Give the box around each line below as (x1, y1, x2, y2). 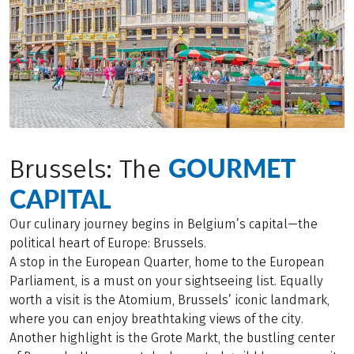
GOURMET (168, 153, 295, 184)
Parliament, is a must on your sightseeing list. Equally (9, 273, 323, 289)
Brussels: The (9, 154, 168, 186)
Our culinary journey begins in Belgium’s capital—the (9, 217, 318, 232)
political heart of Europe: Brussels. (9, 235, 206, 251)
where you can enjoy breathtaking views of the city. (9, 311, 303, 327)
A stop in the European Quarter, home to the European (9, 254, 325, 270)
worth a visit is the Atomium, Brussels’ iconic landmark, (9, 292, 330, 308)
